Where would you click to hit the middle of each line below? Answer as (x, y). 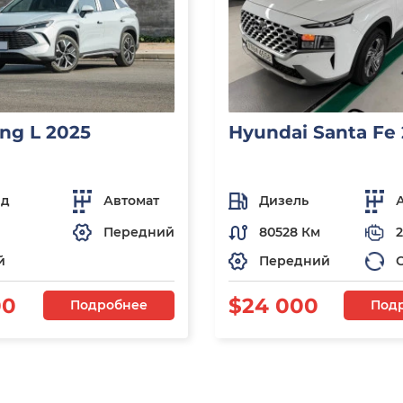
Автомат (131, 201)
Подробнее (109, 305)
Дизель (284, 201)
